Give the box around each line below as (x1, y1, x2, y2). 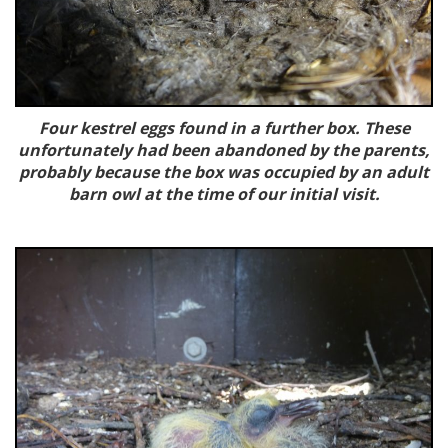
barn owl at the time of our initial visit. (68, 182, 380, 205)
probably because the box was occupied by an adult (19, 160, 429, 183)
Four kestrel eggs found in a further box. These (38, 116, 410, 139)
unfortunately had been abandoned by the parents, (18, 138, 430, 161)
